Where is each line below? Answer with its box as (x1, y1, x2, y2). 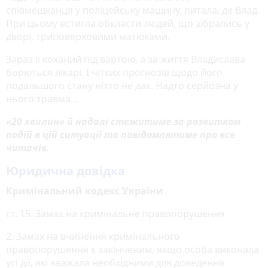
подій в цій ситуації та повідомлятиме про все (6, 128, 235, 142)
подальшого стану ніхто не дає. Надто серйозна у (6, 79, 238, 93)
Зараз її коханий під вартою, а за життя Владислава (6, 53, 245, 66)
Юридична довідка (6, 163, 125, 179)
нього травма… (6, 92, 78, 106)
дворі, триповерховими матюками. (6, 30, 170, 44)
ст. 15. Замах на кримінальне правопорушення (6, 207, 225, 221)
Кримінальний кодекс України (6, 184, 163, 198)
